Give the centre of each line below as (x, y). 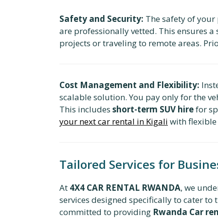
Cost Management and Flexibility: (129, 85)
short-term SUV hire (153, 109)
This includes (86, 109)
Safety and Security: (101, 18)
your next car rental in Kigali (114, 121)
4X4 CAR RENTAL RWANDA (125, 187)
